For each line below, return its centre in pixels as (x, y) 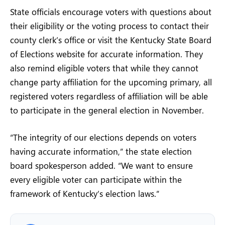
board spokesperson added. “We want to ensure (101, 165)
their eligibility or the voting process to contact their (109, 26)
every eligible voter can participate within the (96, 180)
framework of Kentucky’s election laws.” (85, 194)
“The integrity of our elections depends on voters (103, 137)
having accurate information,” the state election (101, 151)
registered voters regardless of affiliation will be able (109, 96)
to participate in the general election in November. (107, 110)
